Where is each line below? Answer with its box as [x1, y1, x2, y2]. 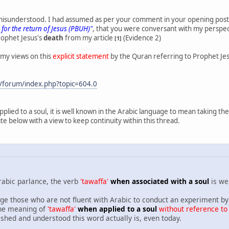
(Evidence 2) [122, 33, 161, 42]
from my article [63, 33, 114, 42]
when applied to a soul [78, 204, 157, 214]
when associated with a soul [110, 176, 209, 187]
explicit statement [53, 51, 109, 61]
